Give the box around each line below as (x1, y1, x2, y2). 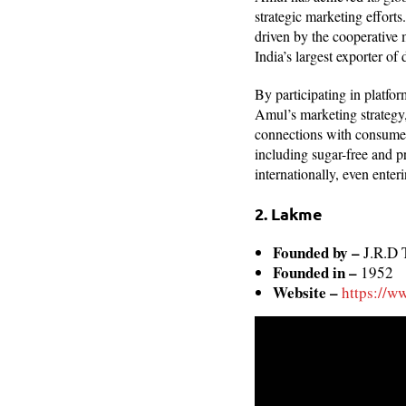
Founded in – (272, 260, 361, 284)
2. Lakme (254, 202, 323, 224)
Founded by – (272, 240, 363, 264)
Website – (272, 280, 338, 304)
